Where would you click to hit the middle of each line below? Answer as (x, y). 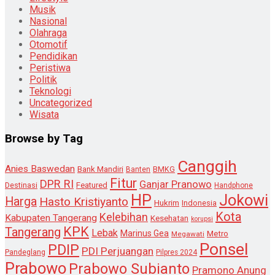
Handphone (234, 185)
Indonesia (199, 203)
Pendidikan (53, 56)
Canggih (207, 166)
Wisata (44, 115)
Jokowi (244, 200)
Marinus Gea (145, 233)
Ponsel (224, 249)
